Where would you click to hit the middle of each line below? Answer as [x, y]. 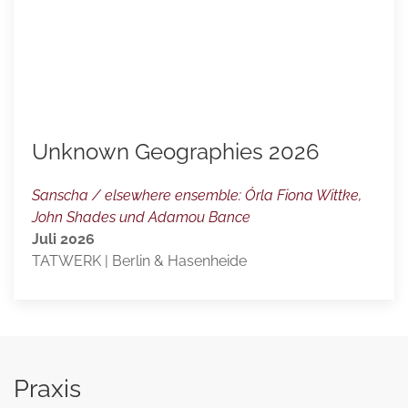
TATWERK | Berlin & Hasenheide [139, 260]
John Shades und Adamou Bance [141, 217]
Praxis [47, 388]
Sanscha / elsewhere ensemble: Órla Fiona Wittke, [197, 195]
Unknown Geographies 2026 [175, 151]
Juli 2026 [63, 239]
